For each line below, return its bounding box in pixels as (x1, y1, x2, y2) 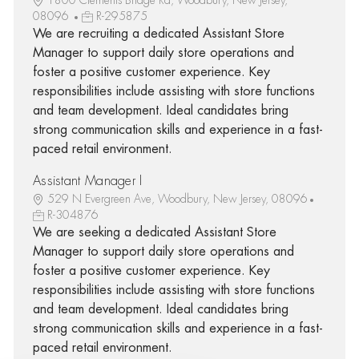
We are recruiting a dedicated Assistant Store (32, 26, 284, 40)
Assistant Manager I (32, 174, 143, 188)
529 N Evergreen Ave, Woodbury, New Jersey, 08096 (46, 192, 308, 204)
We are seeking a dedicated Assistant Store (32, 225, 276, 239)
